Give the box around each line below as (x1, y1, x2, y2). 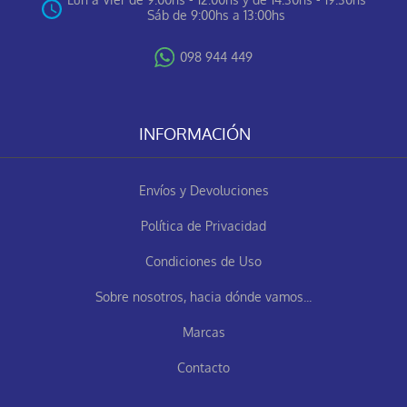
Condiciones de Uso (145, 253, 262, 269)
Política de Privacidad (141, 217, 266, 233)
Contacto (177, 359, 230, 375)
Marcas (182, 323, 225, 340)
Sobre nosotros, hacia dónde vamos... (95, 288, 312, 304)
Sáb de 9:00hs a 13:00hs (147, 6, 285, 23)
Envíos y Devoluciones (138, 182, 269, 198)
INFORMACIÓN (138, 123, 251, 144)
